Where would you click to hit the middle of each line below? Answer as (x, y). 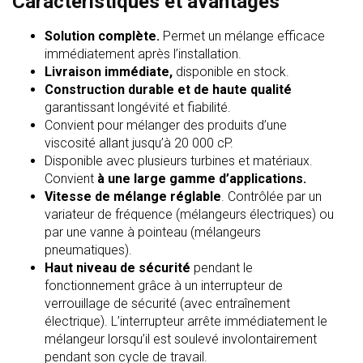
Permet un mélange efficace (242, 36)
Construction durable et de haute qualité (168, 90)
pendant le (222, 268)
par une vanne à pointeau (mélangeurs (153, 232)
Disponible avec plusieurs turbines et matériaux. (179, 161)
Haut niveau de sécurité (117, 268)
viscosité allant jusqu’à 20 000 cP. (139, 143)
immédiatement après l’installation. (143, 54)
